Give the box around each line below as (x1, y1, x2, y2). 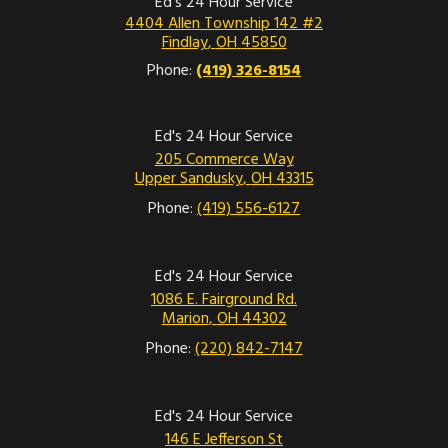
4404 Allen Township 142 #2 (125, 11, 323, 38)
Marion (161, 306, 209, 333)
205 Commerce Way (154, 147, 294, 174)
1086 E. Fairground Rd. (151, 287, 297, 314)
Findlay (161, 30, 208, 57)
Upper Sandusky (134, 166, 243, 193)
